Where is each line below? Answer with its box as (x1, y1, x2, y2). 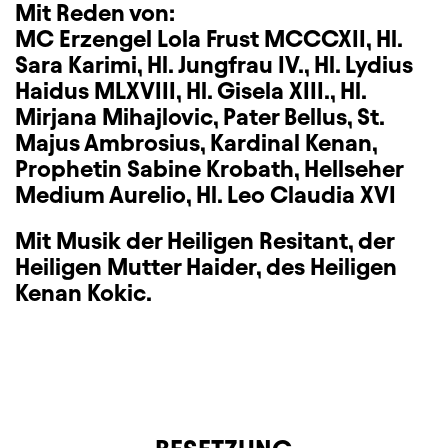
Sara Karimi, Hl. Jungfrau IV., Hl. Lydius (15, 52, 413, 78)
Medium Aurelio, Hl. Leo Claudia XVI (15, 182, 396, 208)
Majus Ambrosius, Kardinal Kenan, (15, 130, 377, 156)
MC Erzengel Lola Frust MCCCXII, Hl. (15, 26, 402, 52)
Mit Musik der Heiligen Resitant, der (15, 228, 394, 254)
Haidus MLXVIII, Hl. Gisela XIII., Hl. (15, 78, 366, 104)
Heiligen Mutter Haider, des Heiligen (15, 254, 397, 280)
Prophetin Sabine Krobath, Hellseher (15, 156, 403, 182)
